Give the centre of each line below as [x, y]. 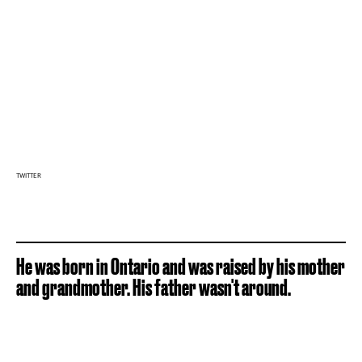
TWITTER [29, 175]
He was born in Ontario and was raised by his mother [181, 266]
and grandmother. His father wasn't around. [154, 287]
